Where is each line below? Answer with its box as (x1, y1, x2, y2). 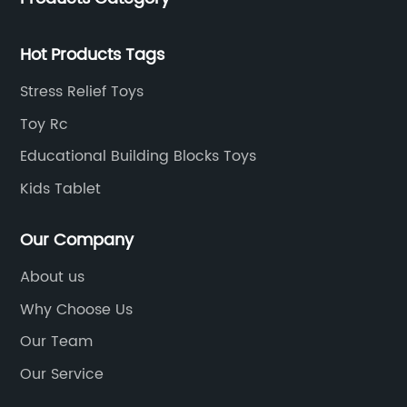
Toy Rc (20, 112, 69, 136)
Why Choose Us (20, 297, 134, 322)
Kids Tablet (20, 176, 102, 201)
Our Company (20, 227, 134, 253)
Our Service (20, 362, 104, 386)
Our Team (20, 330, 94, 353)
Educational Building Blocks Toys (20, 144, 257, 168)
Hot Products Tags (20, 42, 165, 68)
